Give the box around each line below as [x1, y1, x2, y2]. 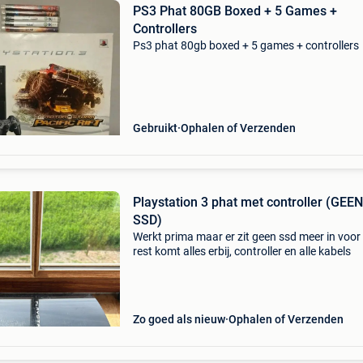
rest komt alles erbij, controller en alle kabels [132, 245, 351, 258]
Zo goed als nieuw [132, 313, 225, 326]
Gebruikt [132, 122, 177, 135]
